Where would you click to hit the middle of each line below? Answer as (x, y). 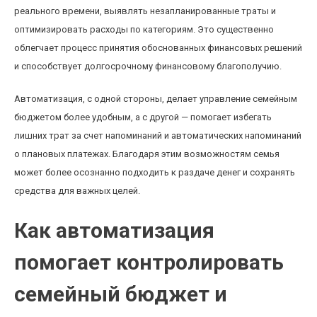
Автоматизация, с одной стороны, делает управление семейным (156, 99)
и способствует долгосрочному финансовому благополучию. (148, 66)
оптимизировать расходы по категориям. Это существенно (144, 29)
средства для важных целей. (77, 191)
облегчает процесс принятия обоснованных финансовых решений (158, 48)
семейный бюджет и (121, 294)
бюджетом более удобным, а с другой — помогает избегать (143, 117)
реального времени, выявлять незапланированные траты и (145, 11)
